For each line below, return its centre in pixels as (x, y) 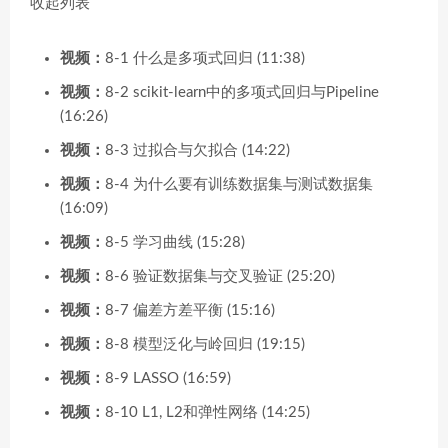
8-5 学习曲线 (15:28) (175, 242)
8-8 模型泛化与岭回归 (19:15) (205, 344)
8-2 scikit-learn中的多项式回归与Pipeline (242, 92)
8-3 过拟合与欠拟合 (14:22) (197, 150)
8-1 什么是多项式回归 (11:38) (205, 58)
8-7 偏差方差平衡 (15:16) (190, 310)
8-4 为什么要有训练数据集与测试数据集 (239, 184)
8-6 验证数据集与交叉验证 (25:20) (220, 276)
